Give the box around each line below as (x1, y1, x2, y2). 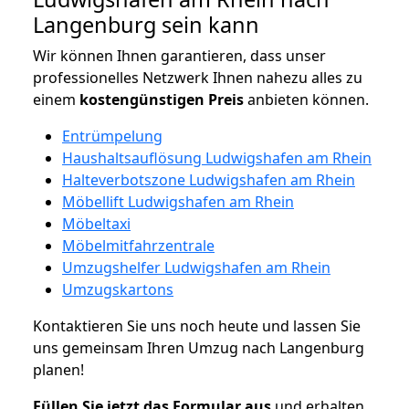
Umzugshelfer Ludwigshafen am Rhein (62, 257, 330, 278)
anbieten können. (244, 89, 369, 110)
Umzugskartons (62, 278, 173, 299)
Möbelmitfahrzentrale (62, 235, 215, 256)
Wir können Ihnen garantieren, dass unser (33, 45, 326, 66)
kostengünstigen (79, 89, 204, 110)
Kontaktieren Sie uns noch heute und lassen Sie (33, 315, 361, 336)
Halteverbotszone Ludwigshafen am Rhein (62, 169, 355, 190)
